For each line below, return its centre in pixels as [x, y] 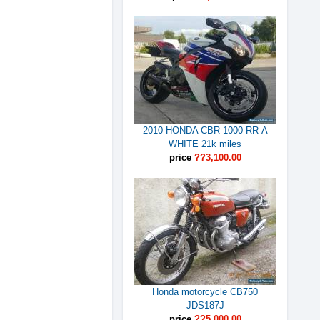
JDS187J [205, 305]
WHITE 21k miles [205, 144]
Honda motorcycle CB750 [205, 292]
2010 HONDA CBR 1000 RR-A [205, 130]
